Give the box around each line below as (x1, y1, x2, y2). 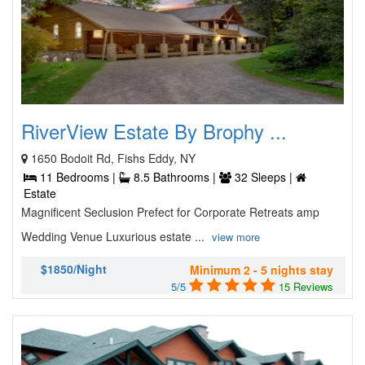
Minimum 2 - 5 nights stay (190, 262, 333, 278)
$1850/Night (41, 261, 107, 277)
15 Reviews (279, 279, 333, 294)
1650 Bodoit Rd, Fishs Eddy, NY (31, 150, 196, 166)
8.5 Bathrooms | (130, 169, 219, 185)
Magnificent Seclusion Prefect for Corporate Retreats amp (21, 204, 319, 220)
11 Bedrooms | (37, 169, 119, 185)
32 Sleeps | (231, 169, 296, 185)
